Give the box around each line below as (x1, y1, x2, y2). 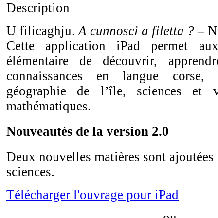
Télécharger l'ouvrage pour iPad (6, 187, 179, 202)
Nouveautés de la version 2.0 (6, 124, 169, 139)
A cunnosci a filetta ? (78, 23, 194, 38)
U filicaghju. (6, 23, 78, 38)
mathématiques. (6, 98, 91, 113)
